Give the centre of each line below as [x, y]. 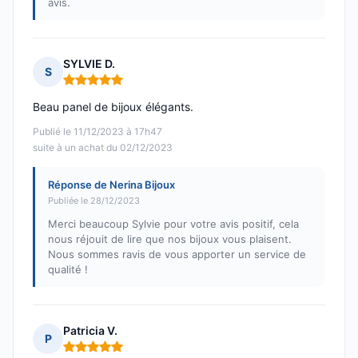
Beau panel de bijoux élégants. [113, 107]
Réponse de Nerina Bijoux [111, 185]
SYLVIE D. [89, 64]
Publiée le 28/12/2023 [94, 201]
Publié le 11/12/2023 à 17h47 [97, 132]
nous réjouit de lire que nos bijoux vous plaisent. [170, 239]
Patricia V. [90, 331]
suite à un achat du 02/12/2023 [103, 148]
